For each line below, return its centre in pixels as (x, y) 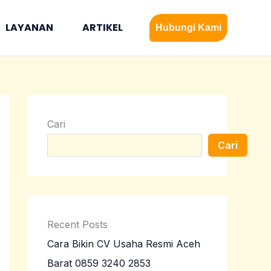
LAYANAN (29, 28)
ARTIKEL (103, 28)
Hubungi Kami (188, 28)
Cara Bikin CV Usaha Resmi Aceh (124, 244)
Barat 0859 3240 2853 (99, 263)
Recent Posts (77, 225)
